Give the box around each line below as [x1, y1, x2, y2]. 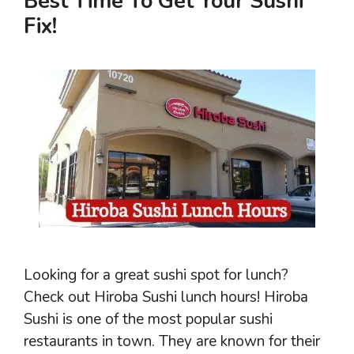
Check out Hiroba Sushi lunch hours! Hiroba [24, 287, 308, 308]
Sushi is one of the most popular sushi [24, 309, 273, 330]
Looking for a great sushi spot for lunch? [24, 265, 288, 286]
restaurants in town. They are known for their [24, 331, 320, 352]
